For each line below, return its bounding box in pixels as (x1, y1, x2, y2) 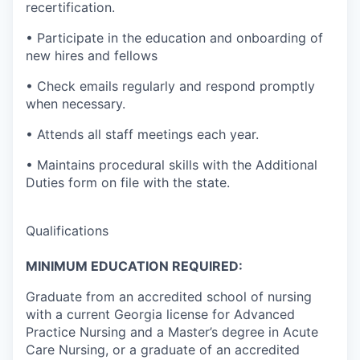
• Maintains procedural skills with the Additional (26, 156, 317, 173)
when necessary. (26, 95, 125, 112)
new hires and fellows (26, 47, 157, 63)
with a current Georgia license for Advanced (26, 305, 295, 322)
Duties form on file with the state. (26, 174, 230, 190)
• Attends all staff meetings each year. (26, 125, 259, 142)
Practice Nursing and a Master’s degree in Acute (26, 323, 318, 340)
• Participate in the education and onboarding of (26, 29, 323, 46)
